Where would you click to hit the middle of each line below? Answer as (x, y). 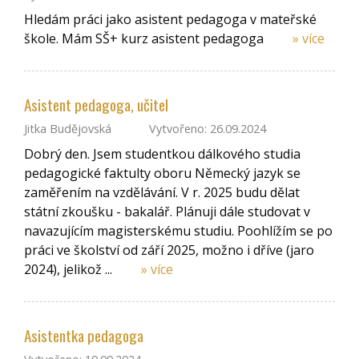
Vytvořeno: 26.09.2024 (206, 129)
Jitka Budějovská (68, 129)
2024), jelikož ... (70, 269)
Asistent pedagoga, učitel (96, 105)
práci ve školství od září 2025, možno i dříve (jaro (169, 250)
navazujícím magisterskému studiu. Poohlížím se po (178, 230)
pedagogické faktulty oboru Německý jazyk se (162, 173)
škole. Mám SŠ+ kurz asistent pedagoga (145, 38)
